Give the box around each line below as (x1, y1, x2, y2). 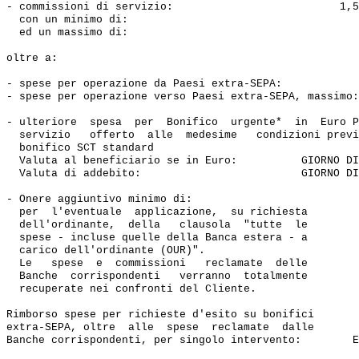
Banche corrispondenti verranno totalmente (6, 270, 314, 282)
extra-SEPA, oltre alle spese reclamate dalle (6, 321, 314, 333)
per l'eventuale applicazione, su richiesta (6, 206, 314, 218)
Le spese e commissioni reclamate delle (6, 257, 314, 269)
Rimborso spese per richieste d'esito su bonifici (6, 309, 321, 321)
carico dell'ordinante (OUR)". (6, 244, 205, 256)
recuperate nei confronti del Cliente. (6, 283, 256, 295)
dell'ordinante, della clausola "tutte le (6, 219, 314, 231)
